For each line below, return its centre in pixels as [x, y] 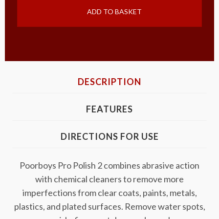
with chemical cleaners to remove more [109, 179]
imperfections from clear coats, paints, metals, [109, 193]
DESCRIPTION [109, 82]
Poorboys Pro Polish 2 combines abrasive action [109, 165]
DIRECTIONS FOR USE [109, 136]
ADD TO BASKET [114, 11]
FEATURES [109, 109]
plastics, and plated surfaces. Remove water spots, [109, 206]
